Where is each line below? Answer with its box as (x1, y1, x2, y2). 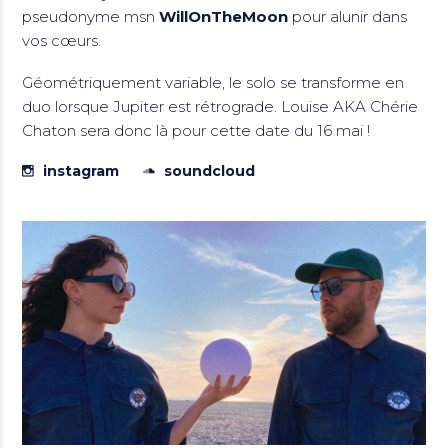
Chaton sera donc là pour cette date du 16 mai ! (22, 120, 371, 140)
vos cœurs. (22, 30, 102, 50)
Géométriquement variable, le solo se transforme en (22, 72, 405, 92)
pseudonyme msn (22, 6, 160, 26)
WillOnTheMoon (159, 6, 289, 26)
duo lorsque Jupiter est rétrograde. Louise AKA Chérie (22, 96, 419, 116)
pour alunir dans (288, 6, 408, 26)
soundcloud (164, 161, 256, 180)
